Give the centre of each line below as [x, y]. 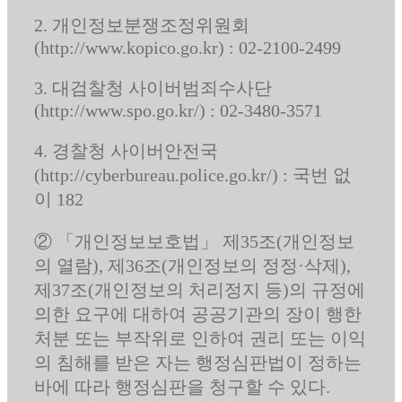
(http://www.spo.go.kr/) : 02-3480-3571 [178, 110]
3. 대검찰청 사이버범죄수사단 [153, 87]
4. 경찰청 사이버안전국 [126, 150]
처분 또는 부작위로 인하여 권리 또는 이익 [200, 338]
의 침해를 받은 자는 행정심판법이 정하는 [197, 362]
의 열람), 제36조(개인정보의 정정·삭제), [192, 265]
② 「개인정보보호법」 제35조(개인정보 [194, 241]
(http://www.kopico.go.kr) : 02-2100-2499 [187, 47]
